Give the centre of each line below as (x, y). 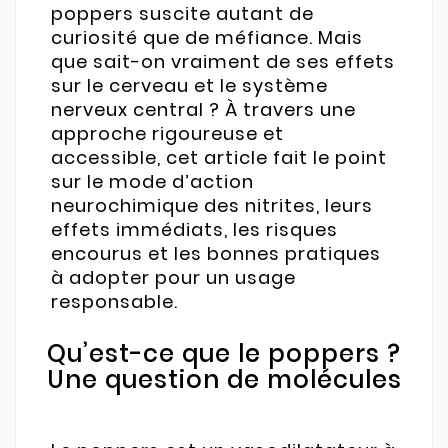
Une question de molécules (224, 380)
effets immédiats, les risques (194, 230)
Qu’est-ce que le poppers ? (224, 354)
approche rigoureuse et (167, 134)
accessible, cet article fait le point (219, 158)
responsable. (114, 302)
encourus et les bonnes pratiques (216, 254)
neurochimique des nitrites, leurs (212, 206)
